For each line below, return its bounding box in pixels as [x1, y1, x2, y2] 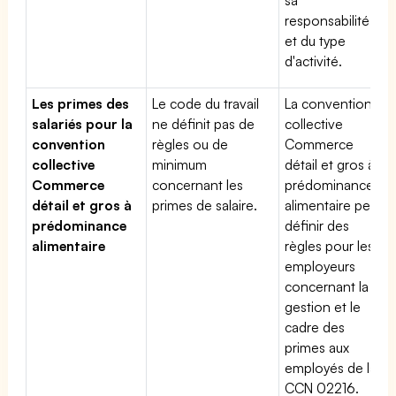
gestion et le [285, 297, 362, 316]
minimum [152, 155, 207, 173]
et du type [285, 31, 346, 49]
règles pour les [285, 236, 375, 255]
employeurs [285, 256, 355, 275]
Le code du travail [152, 94, 260, 112]
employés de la [285, 358, 377, 377]
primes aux [285, 338, 350, 356]
